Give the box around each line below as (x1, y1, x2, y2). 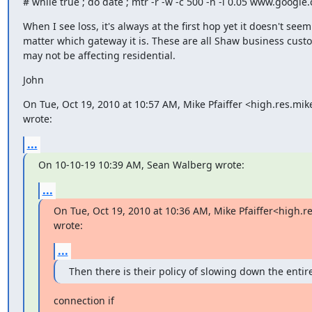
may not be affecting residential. (22, 48, 175, 62)
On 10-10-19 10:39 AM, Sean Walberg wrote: (38, 157, 244, 171)
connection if (53, 293, 114, 307)
